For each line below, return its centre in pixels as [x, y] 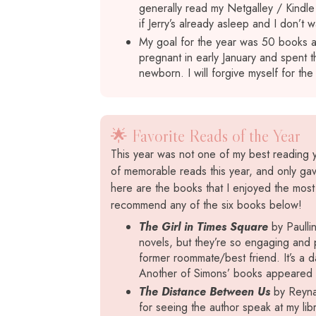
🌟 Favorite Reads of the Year [206, 136]
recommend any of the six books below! [206, 205]
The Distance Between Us [205, 292]
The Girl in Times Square [203, 227]
